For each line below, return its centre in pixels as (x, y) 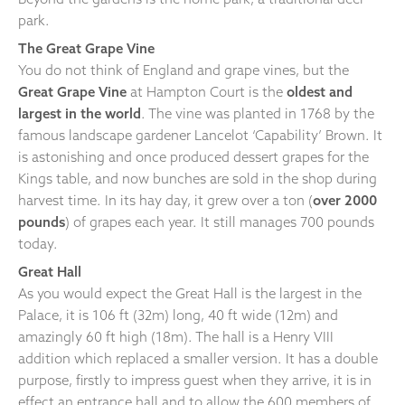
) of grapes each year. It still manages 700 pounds (220, 221)
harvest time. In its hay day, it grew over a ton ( (165, 200)
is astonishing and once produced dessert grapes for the (193, 156)
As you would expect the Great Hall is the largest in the (190, 293)
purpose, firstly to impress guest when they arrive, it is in (195, 380)
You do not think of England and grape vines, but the (184, 70)
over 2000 (345, 200)
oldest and (320, 91)
